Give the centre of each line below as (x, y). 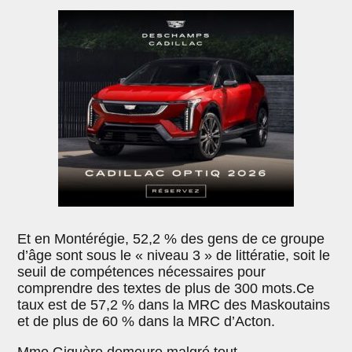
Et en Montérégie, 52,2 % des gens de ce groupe (171, 238)
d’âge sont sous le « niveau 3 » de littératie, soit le (174, 255)
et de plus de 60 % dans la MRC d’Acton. (147, 321)
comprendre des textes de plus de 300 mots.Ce (166, 288)
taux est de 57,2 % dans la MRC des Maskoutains (174, 304)
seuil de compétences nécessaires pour (142, 271)
